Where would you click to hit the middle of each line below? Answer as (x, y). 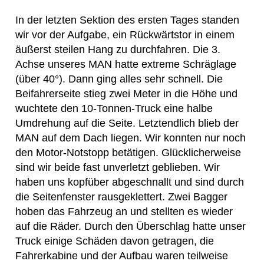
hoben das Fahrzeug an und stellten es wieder (124, 211)
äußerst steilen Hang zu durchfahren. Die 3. (118, 49)
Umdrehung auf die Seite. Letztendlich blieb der (127, 123)
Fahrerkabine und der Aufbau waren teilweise (122, 255)
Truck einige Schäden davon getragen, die (115, 241)
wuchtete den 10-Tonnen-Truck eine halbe (114, 108)
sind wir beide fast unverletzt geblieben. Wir (118, 167)
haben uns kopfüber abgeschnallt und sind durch (130, 182)
